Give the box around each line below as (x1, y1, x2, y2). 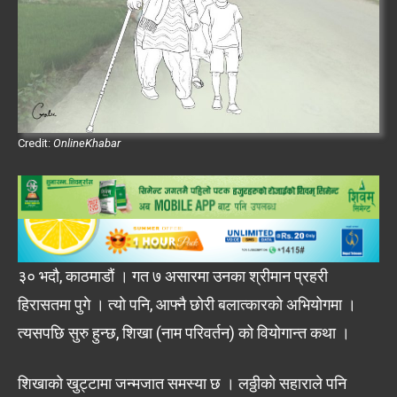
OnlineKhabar (53, 136, 121, 150)
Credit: (18, 136, 53, 150)
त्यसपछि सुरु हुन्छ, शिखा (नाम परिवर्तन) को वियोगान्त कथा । (18, 323, 350, 343)
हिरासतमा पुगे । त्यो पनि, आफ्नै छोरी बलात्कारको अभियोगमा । (18, 295, 356, 315)
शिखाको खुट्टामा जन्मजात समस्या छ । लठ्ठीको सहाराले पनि (18, 374, 346, 393)
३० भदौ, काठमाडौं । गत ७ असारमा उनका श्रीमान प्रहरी (18, 267, 328, 286)
